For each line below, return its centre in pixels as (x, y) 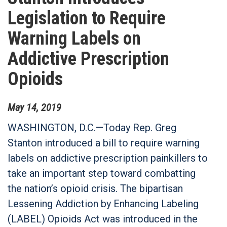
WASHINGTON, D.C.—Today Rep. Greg (92, 127)
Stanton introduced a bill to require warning (104, 143)
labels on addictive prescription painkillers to (108, 158)
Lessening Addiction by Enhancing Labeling (103, 203)
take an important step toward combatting (102, 173)
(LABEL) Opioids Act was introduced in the (103, 219)
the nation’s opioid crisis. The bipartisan (95, 188)
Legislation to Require (87, 18)
